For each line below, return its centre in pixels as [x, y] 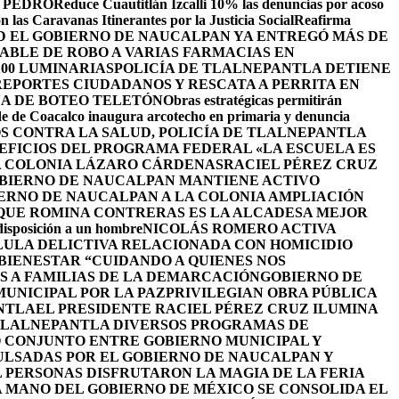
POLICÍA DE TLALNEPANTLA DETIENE [252, 68]
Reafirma [322, 20]
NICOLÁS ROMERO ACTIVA [239, 228]
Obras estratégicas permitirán [252, 100]
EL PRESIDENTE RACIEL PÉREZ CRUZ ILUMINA [207, 309]
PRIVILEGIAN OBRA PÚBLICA [271, 293]
